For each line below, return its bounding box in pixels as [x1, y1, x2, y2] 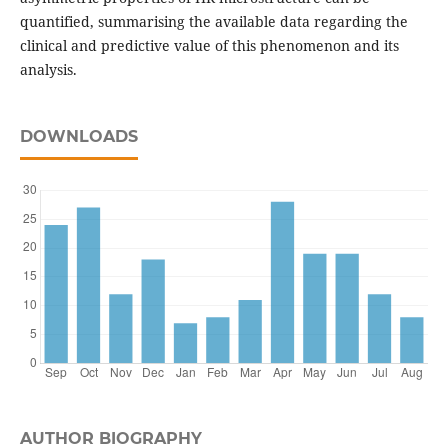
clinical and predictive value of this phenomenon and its [19, 36, 399, 56]
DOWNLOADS [19, 127, 138, 147]
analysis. [19, 60, 77, 80]
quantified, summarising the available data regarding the [19, 12, 408, 32]
